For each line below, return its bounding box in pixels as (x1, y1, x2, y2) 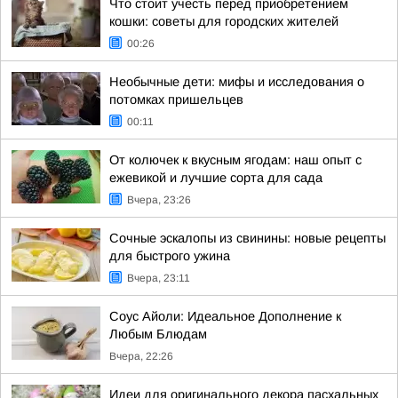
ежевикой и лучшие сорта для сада (109, 171, 322, 185)
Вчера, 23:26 (127, 194, 191, 206)
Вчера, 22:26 (109, 350, 173, 362)
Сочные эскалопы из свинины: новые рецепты (109, 231, 386, 245)
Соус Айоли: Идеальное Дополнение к (109, 309, 341, 323)
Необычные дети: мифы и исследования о (109, 75, 364, 89)
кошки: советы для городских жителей (109, 14, 338, 28)
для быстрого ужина (109, 249, 230, 263)
